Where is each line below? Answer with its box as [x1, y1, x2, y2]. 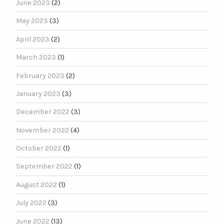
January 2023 [16, 89, 60, 98]
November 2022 [16, 125, 69, 134]
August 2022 [16, 180, 57, 189]
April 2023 [16, 34, 49, 43]
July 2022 [16, 198, 46, 207]
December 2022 [16, 107, 69, 116]
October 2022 [16, 144, 61, 153]
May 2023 [16, 16, 48, 25]
